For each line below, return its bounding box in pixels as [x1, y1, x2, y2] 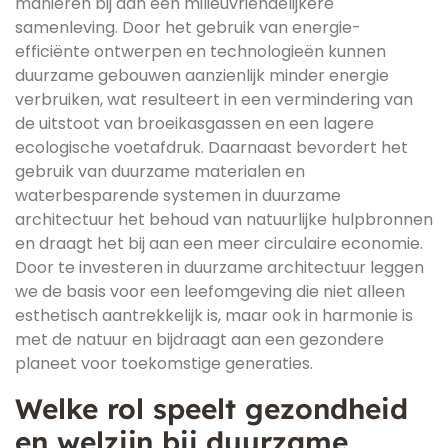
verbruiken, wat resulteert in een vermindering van [15, 88, 413, 111]
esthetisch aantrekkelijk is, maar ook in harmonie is [15, 304, 413, 327]
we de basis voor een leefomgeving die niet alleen [15, 280, 405, 303]
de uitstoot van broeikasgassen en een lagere [15, 112, 374, 135]
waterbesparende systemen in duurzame [15, 184, 341, 207]
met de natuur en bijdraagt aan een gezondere [15, 328, 384, 351]
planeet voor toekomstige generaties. [15, 352, 313, 375]
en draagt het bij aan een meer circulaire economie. [15, 232, 423, 255]
